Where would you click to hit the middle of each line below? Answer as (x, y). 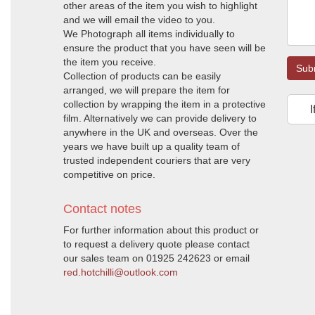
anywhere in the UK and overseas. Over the (161, 132)
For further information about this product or (161, 230)
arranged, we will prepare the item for (147, 90)
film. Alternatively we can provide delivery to (160, 118)
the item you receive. (110, 62)
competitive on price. (109, 174)
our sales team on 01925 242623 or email (156, 258)
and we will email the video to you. (139, 20)
